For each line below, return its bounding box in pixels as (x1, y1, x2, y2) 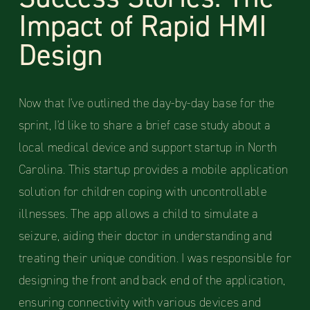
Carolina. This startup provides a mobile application (18, 161, 289, 179)
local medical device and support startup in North (18, 139, 277, 156)
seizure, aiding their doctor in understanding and (18, 228, 273, 245)
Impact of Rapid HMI (18, 6, 267, 46)
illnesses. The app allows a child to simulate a (18, 206, 259, 223)
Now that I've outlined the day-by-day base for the (18, 95, 275, 112)
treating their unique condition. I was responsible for (18, 250, 291, 267)
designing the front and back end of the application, (18, 272, 286, 289)
